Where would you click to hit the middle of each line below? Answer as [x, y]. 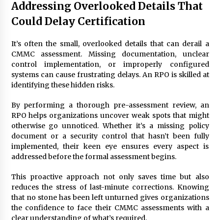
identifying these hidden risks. [63, 85]
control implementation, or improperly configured [110, 64]
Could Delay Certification [78, 21]
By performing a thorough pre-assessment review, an [110, 105]
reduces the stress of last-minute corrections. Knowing [110, 187]
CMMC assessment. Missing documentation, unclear [110, 54]
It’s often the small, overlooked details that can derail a [110, 43]
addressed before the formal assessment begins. [94, 156]
